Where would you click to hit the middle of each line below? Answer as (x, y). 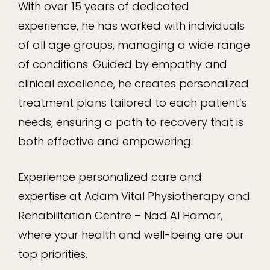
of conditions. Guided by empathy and (123, 64)
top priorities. (53, 254)
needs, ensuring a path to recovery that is (131, 122)
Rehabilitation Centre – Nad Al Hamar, (121, 215)
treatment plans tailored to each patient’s (133, 102)
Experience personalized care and (110, 177)
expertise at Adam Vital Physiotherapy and (134, 196)
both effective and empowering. (106, 141)
